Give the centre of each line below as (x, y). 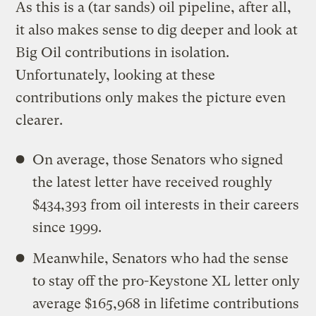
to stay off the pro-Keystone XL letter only (166, 281)
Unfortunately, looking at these (116, 75)
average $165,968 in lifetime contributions (166, 303)
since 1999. (67, 227)
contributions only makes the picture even (151, 97)
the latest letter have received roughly (153, 182)
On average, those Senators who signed (158, 159)
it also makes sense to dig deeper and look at (157, 30)
